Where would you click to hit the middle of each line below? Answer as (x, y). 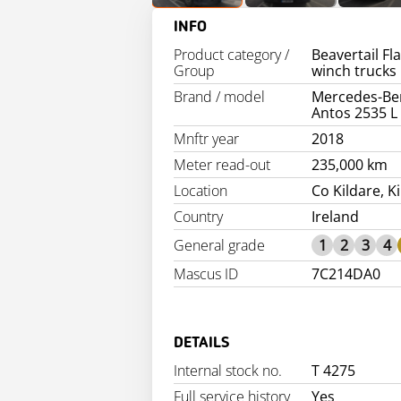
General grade (219, 246)
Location (200, 191)
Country (198, 217)
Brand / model (219, 97)
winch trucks (354, 71)
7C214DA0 (346, 274)
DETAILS (201, 343)
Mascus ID (206, 274)
